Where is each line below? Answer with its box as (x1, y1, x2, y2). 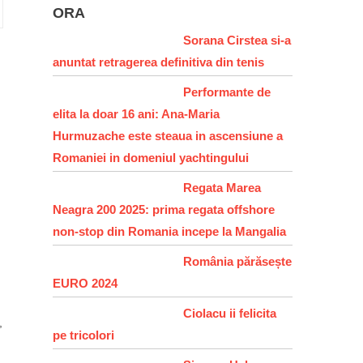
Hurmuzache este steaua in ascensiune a (53, 128, 284, 143)
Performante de (183, 84, 271, 99)
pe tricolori (53, 327, 115, 342)
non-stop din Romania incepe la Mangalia (53, 224, 287, 238)
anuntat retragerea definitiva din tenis (53, 54, 265, 69)
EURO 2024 (53, 275, 118, 290)
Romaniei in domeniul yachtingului (53, 150, 250, 164)
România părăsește (183, 254, 293, 268)
